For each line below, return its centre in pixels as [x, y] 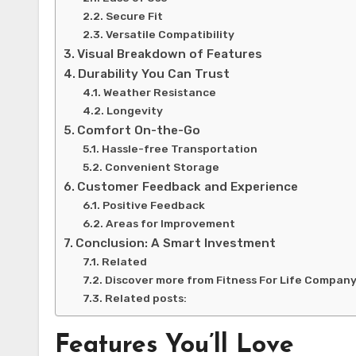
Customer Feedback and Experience [188, 187]
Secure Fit [134, 16]
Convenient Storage [162, 167]
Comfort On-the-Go [139, 130]
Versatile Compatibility [170, 34]
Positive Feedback [153, 205]
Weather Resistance [159, 92]
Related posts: [145, 298]
